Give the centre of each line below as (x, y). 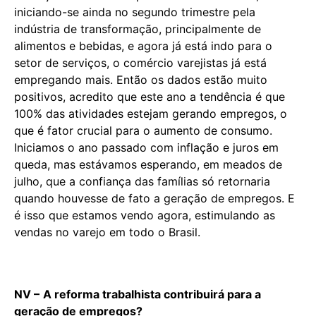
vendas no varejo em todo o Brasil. (107, 232)
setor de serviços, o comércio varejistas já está (140, 62)
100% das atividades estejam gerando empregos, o (151, 113)
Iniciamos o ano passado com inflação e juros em (146, 147)
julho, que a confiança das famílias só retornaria (142, 181)
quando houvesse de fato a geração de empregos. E (154, 198)
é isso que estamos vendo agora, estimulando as (145, 215)
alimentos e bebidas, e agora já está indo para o (143, 45)
